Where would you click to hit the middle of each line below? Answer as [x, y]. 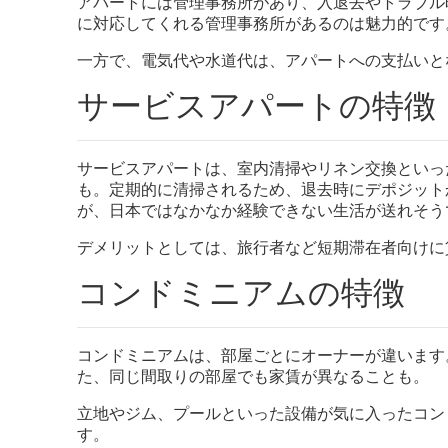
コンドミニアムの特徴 [241, 292]
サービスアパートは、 [157, 168]
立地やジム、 [125, 413]
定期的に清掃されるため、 [205, 189]
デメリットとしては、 [157, 247]
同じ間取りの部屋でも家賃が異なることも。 [269, 376]
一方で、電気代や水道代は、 [181, 60]
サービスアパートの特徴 [256, 105]
